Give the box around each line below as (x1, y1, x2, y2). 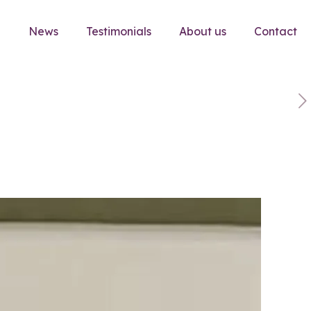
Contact (254, 24, 297, 38)
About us (179, 24, 226, 38)
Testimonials (86, 24, 151, 38)
